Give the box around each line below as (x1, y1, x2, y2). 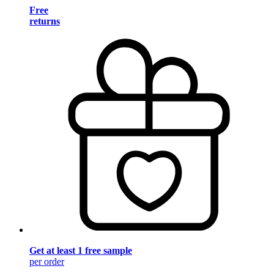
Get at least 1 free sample (29, 245, 132, 256)
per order (29, 256, 64, 267)
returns (29, 15, 60, 26)
